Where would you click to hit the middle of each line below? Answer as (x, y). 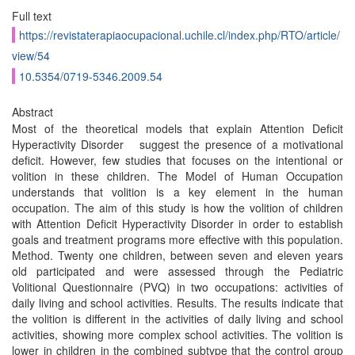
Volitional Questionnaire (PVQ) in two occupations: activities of (177, 287)
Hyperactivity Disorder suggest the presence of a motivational (177, 144)
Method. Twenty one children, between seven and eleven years (177, 255)
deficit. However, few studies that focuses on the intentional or (177, 160)
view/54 (31, 55)
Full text (32, 16)
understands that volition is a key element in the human (177, 192)
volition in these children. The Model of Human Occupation (177, 176)
